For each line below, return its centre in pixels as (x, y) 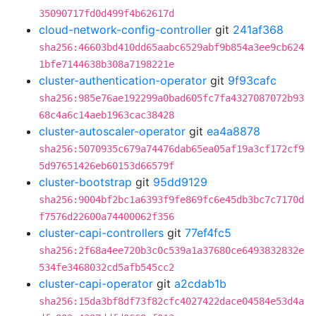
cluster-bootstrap (85, 182)
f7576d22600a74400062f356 (107, 217)
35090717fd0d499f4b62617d (107, 13)
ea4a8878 (233, 131)
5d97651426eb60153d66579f (107, 166)
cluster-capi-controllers (101, 233)
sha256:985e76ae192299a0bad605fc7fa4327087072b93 (171, 98)
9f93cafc (252, 80)
